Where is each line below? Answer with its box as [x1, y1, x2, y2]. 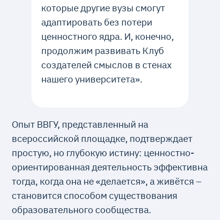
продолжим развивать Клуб [41, 44, 164, 57]
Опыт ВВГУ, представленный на [12, 118, 149, 131]
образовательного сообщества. [12, 203, 152, 216]
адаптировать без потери [41, 16, 152, 28]
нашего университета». [41, 73, 142, 85]
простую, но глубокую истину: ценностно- [12, 146, 195, 159]
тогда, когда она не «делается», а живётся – [12, 175, 202, 188]
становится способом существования [12, 189, 178, 202]
